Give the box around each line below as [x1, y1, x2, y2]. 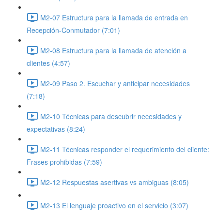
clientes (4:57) [27, 58, 70, 68]
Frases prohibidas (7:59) [27, 157, 102, 167]
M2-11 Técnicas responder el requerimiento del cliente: [40, 144, 209, 154]
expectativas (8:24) [27, 124, 85, 134]
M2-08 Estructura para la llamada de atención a [40, 45, 186, 55]
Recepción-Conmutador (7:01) [27, 25, 120, 35]
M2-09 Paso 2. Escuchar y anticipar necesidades [40, 78, 190, 88]
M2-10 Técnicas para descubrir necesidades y [40, 111, 182, 121]
